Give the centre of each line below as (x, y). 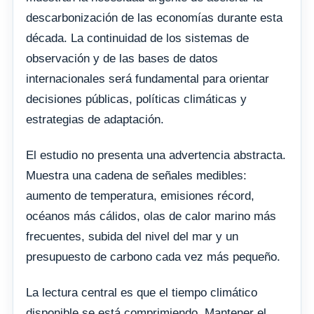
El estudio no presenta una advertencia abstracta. (156, 155)
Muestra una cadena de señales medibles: (136, 175)
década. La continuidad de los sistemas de (137, 38)
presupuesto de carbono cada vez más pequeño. (153, 257)
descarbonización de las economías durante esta (154, 18)
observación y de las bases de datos (122, 58)
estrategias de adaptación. (95, 119)
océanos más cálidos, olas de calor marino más (151, 216)
